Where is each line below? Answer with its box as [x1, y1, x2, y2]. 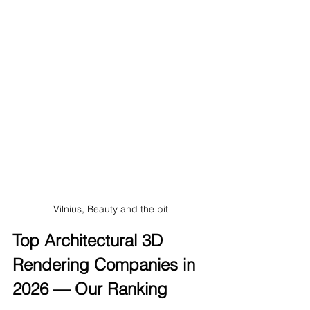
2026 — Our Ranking [12, 279, 167, 300]
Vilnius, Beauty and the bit [53, 203, 168, 216]
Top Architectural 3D [12, 230, 167, 251]
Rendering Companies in [12, 255, 200, 275]
